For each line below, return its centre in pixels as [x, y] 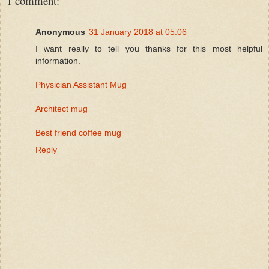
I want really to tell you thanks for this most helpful [149, 48]
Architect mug [62, 108]
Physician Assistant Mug [81, 84]
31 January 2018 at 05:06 [138, 32]
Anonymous [60, 32]
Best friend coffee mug [78, 132]
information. [58, 60]
